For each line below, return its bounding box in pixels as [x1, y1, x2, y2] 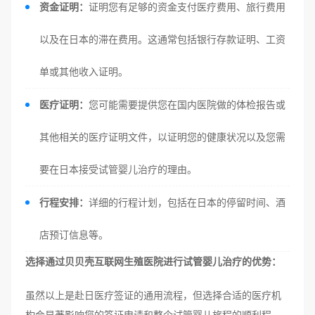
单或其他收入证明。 [39, 65, 128, 77]
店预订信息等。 [39, 229, 108, 240]
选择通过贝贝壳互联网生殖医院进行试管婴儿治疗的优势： [25, 255, 281, 267]
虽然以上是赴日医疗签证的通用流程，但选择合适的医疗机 [25, 289, 281, 301]
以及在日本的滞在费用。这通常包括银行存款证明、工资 [39, 33, 285, 45]
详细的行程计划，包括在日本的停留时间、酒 [89, 196, 285, 208]
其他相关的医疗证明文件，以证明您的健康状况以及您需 [39, 131, 285, 143]
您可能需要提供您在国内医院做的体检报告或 [89, 98, 285, 110]
